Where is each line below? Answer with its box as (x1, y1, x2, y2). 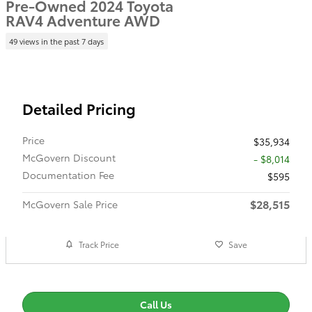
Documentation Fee (22, 167, 114, 182)
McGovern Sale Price (22, 196, 118, 211)
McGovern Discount (22, 150, 116, 164)
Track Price (79, 238, 120, 250)
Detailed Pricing (22, 97, 136, 118)
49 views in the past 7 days (9, 35, 104, 47)
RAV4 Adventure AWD (6, 10, 160, 30)
